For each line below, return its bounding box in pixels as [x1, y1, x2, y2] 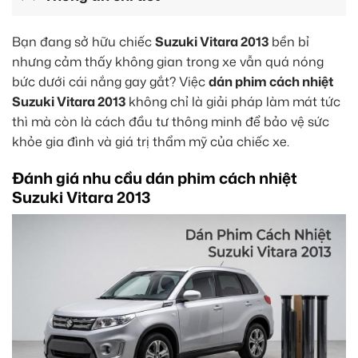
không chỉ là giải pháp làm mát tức [125, 92, 340, 110]
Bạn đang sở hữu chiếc [12, 32, 155, 50]
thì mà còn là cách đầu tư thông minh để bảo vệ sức [12, 112, 329, 130]
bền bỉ [268, 32, 309, 50]
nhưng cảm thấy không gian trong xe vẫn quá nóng [12, 52, 324, 70]
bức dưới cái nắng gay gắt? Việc [12, 72, 209, 90]
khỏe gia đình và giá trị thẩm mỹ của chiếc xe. [12, 132, 289, 150]
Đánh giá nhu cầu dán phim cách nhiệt [12, 166, 297, 189]
